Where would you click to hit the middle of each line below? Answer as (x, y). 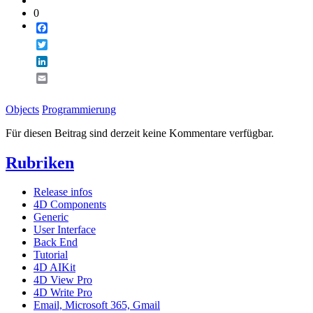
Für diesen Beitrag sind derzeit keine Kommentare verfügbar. (140, 133)
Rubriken (40, 162)
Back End (56, 242)
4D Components (70, 205)
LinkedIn (68, 61)
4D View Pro (63, 280)
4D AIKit (54, 268)
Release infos (63, 192)
